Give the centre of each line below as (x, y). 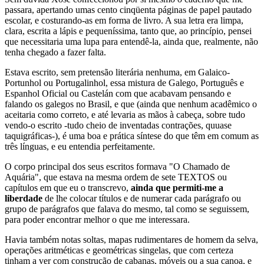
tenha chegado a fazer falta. (55, 52)
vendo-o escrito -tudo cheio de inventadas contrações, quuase (118, 125)
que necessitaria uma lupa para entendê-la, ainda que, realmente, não (131, 42)
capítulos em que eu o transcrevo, (68, 188)
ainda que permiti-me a (177, 188)
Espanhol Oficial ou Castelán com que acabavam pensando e (118, 93)
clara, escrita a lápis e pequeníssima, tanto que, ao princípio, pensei (128, 31)
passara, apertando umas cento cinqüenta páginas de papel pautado (128, 10)
